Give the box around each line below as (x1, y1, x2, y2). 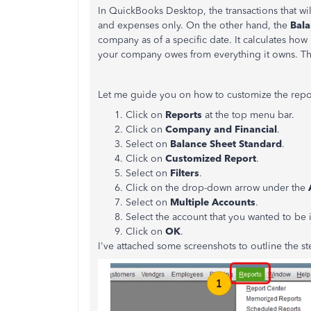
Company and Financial (165, 124, 277, 135)
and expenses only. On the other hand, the (98, 19, 290, 31)
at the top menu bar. (205, 109, 294, 121)
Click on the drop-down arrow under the (126, 182, 308, 194)
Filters (170, 167, 199, 179)
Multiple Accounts (170, 196, 255, 208)
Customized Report (165, 153, 256, 165)
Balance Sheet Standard (170, 138, 282, 150)
